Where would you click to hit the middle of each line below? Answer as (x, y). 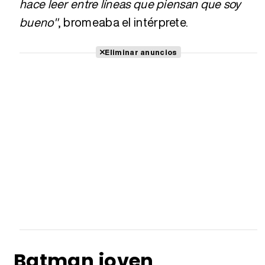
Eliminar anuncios (141, 52)
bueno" (39, 22)
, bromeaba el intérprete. (123, 22)
